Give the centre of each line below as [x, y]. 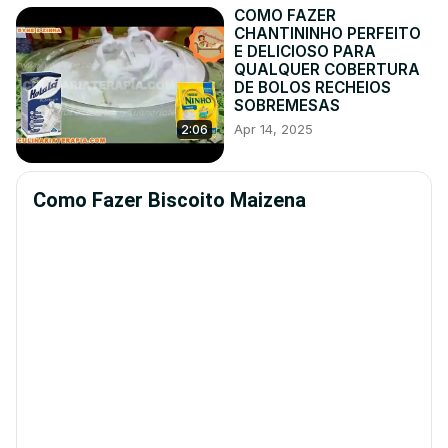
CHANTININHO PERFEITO [327, 34]
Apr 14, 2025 [273, 129]
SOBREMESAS [287, 106]
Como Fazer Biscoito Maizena [169, 200]
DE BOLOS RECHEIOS [312, 88]
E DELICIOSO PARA [305, 52]
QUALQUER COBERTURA [327, 70]
